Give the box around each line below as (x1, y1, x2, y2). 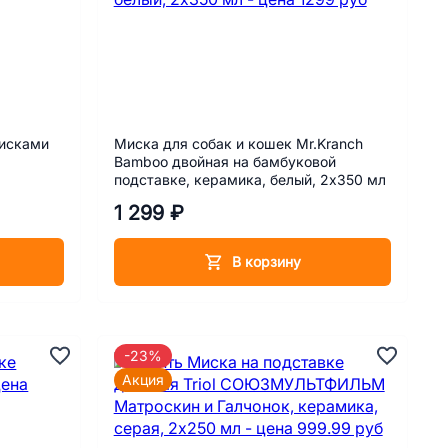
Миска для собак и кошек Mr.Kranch (113, 135, 363, 152)
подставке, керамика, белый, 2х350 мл (113, 171, 386, 188)
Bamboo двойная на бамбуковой (113, 153, 336, 170)
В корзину (231, 253, 301, 270)
